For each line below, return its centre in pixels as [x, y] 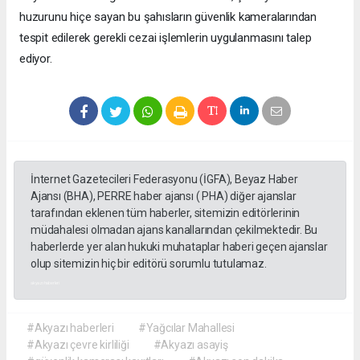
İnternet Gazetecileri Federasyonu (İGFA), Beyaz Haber [164, 179]
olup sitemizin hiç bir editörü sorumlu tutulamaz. [149, 263]
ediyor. [36, 58]
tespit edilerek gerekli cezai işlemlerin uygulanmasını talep [166, 37]
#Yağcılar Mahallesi [186, 327]
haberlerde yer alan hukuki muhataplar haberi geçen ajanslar [179, 246]
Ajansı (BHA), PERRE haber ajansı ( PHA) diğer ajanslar [164, 196]
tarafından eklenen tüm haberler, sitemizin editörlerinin [166, 213]
